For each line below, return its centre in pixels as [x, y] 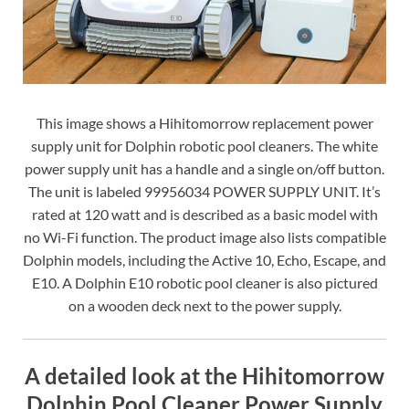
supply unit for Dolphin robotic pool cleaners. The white [204, 146]
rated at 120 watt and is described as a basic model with [204, 215]
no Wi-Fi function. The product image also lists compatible [204, 237]
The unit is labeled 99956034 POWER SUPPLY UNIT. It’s [204, 192]
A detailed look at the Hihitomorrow [204, 376]
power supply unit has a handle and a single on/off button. [204, 169]
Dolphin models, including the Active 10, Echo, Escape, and [204, 260]
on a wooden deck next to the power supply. [204, 306]
